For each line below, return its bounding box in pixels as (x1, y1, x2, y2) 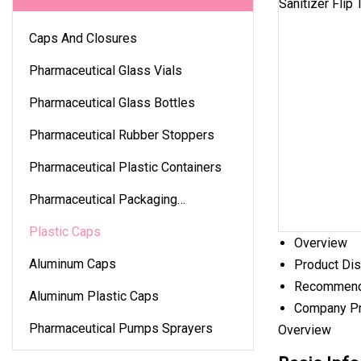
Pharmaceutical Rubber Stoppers (29, 127, 214, 143)
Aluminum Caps (29, 255, 116, 272)
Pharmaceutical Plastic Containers (29, 159, 222, 175)
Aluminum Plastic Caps (29, 288, 159, 304)
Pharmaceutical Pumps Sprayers (29, 320, 213, 336)
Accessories (29, 213, 101, 229)
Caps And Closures (29, 30, 137, 46)
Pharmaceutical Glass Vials (29, 62, 182, 78)
